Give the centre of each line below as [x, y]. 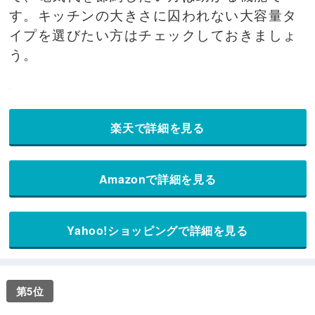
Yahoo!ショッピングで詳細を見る [157, 230]
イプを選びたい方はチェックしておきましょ [153, 34]
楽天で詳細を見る [157, 127]
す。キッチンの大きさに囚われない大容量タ [153, 14]
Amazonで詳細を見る [157, 179]
